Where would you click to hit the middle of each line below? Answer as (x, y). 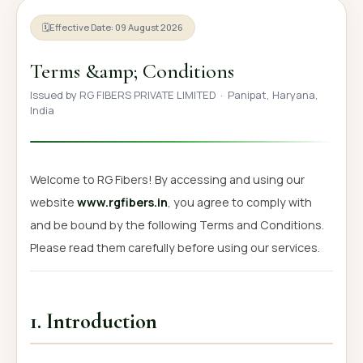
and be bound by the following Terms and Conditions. (177, 225)
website (53, 202)
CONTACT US (55, 83)
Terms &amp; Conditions (132, 71)
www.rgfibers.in (122, 202)
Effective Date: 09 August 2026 (116, 27)
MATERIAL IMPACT (67, 49)
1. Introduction (94, 322)
